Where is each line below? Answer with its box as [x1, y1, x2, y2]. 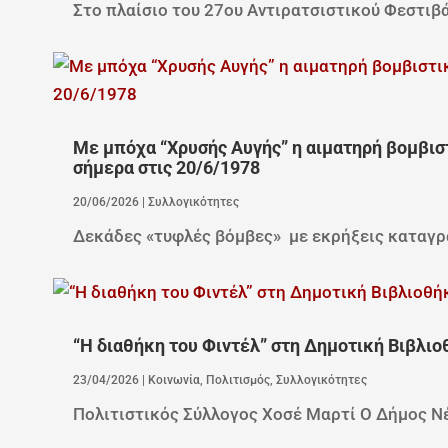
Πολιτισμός [205, 372, 270, 387]
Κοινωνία [147, 372, 200, 387]
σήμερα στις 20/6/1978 [72, 157, 260, 178]
